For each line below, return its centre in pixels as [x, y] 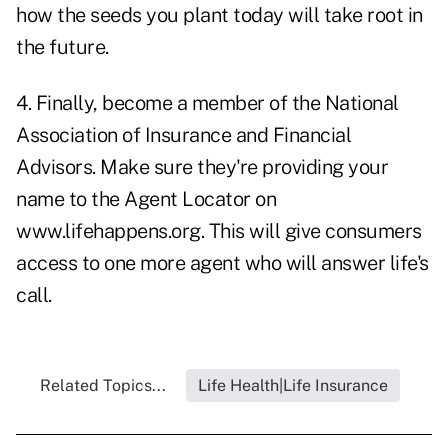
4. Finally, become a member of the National [207, 103]
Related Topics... [103, 386]
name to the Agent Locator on [146, 199]
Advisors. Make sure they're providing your [202, 167]
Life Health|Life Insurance [293, 386]
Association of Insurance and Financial [183, 135]
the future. [62, 47]
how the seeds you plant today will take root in [219, 15]
